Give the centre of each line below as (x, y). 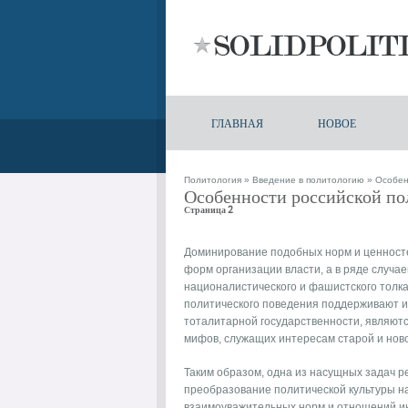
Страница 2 (209, 209)
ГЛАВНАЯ (237, 122)
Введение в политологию (308, 180)
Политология (213, 180)
